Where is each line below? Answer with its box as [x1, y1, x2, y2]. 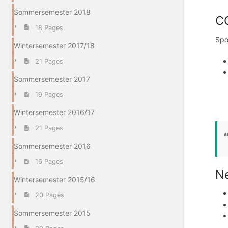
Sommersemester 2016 [14, 141, 91, 151]
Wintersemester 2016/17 [14, 108, 95, 117]
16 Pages [35, 157, 63, 165]
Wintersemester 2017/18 [14, 41, 95, 50]
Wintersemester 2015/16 [14, 175, 95, 184]
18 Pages [35, 23, 63, 32]
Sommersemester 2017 [14, 74, 90, 83]
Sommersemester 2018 [14, 7, 91, 16]
